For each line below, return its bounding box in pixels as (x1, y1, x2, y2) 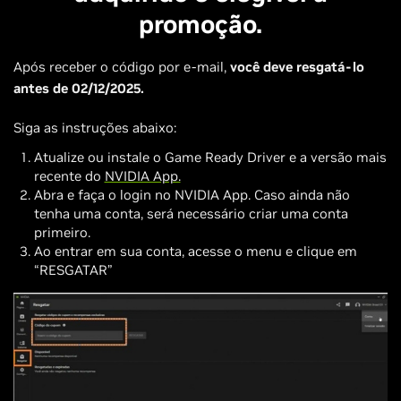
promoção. (139, 9, 262, 40)
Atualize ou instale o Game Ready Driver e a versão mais (33, 149, 387, 166)
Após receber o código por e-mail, (13, 58, 230, 75)
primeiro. (33, 224, 90, 241)
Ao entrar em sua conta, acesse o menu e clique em (33, 243, 357, 260)
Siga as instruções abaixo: (13, 119, 176, 136)
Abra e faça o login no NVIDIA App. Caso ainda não (33, 186, 350, 203)
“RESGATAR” (33, 261, 113, 278)
